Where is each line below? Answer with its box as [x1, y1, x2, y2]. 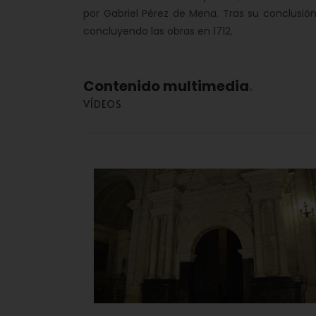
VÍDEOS [83, 97, 122, 111]
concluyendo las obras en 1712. [83, 24, 233, 38]
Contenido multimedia [83, 76, 249, 96]
